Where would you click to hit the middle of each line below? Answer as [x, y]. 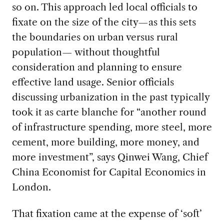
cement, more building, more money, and [105, 142]
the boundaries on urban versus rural [95, 37]
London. [31, 187]
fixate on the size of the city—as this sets [104, 22]
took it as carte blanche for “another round [109, 112]
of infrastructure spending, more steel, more [112, 127]
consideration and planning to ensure [97, 67]
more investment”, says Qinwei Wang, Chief [110, 157]
